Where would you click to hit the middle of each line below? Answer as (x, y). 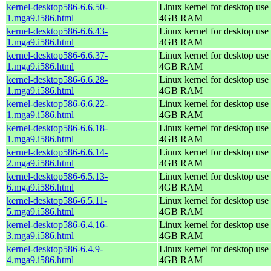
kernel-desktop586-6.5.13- (57, 176)
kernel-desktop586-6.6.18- (57, 128)
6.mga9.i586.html (40, 187)
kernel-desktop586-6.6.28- (57, 79)
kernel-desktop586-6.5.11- (57, 200)
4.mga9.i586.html (40, 260)
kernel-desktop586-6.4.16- (57, 224)
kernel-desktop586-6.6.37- (57, 55)
